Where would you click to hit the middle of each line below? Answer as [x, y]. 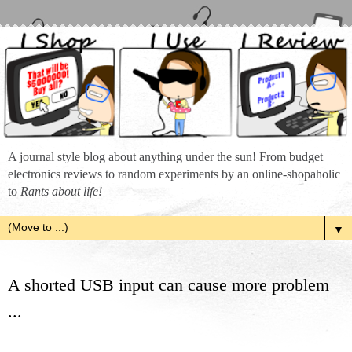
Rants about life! [61, 192]
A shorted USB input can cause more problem [169, 285]
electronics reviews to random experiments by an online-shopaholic [174, 174]
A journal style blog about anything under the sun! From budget [165, 157]
